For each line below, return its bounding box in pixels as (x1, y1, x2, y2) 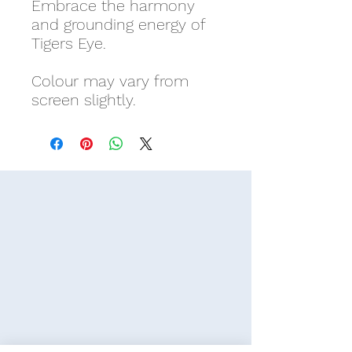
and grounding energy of (31, 15, 205, 34)
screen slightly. (31, 90, 136, 109)
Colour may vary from (31, 71, 189, 90)
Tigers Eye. (31, 34, 106, 53)
